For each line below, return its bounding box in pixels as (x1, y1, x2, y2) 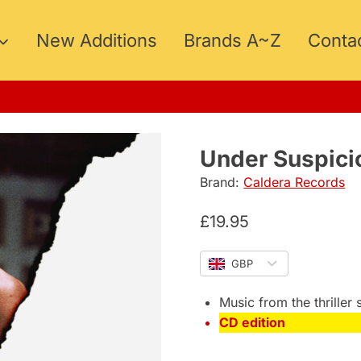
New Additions (36, 30, 158, 51)
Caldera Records (243, 174, 346, 190)
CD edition (219, 314, 286, 330)
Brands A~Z (184, 30, 282, 51)
